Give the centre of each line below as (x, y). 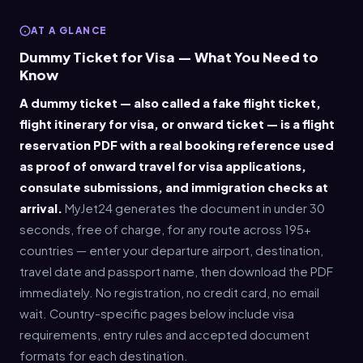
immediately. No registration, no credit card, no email (169, 292)
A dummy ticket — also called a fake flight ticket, (170, 102)
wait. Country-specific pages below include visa (157, 313)
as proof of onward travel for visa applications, (163, 166)
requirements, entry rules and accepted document (164, 334)
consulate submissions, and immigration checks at (174, 187)
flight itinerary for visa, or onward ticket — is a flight (177, 124)
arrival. (41, 208)
